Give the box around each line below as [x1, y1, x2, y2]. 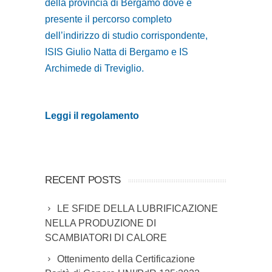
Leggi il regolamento [45, 110, 139, 121]
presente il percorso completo [45, 14, 172, 25]
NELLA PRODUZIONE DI [45, 218, 156, 229]
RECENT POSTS [45, 174, 121, 186]
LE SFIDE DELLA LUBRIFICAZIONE [57, 203, 218, 214]
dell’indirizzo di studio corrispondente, [45, 30, 208, 41]
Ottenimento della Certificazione [57, 254, 195, 265]
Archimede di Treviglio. [45, 63, 144, 74]
